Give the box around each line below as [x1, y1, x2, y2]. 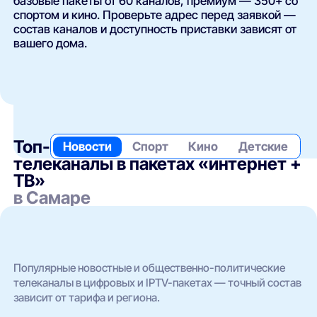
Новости [62, 138, 112, 154]
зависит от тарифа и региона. [13, 290, 161, 304]
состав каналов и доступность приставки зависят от [13, 22, 297, 37]
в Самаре [13, 187, 91, 209]
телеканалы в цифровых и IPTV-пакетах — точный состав [13, 275, 302, 289]
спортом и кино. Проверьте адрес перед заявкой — [13, 8, 296, 23]
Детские [238, 138, 288, 154]
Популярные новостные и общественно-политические [13, 260, 286, 275]
